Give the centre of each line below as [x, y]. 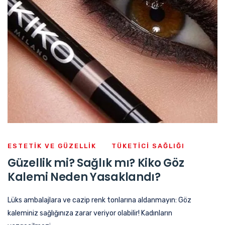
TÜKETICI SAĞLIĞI [148, 146]
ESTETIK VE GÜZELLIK [52, 146]
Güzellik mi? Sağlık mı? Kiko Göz [96, 163]
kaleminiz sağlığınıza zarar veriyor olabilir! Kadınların [90, 213]
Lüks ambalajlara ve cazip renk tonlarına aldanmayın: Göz [99, 200]
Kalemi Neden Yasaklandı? [84, 177]
